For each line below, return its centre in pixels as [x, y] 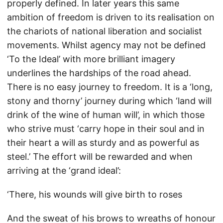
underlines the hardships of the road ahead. [99, 73]
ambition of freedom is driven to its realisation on [111, 17]
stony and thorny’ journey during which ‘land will [109, 101]
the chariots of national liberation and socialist [105, 31]
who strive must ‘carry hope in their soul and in [106, 129]
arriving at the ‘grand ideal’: [64, 170]
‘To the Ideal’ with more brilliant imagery [91, 59]
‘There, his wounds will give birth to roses [95, 194]
